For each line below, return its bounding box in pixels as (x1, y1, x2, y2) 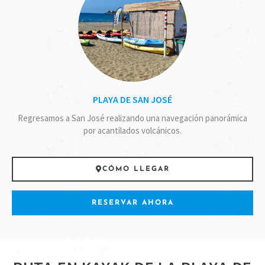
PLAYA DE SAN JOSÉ (92, 93, 173, 105)
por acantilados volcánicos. (83, 124, 182, 136)
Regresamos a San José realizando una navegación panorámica (18, 112, 247, 124)
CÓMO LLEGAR (102, 165, 170, 173)
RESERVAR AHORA (91, 199, 174, 206)
